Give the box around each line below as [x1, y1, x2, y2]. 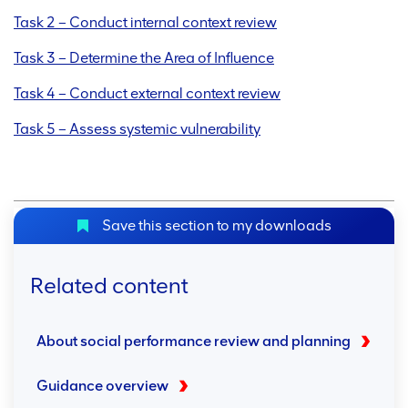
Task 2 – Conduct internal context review [14, 14, 277, 32]
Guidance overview [36, 377, 168, 395]
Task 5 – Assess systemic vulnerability [14, 120, 260, 138]
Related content [30, 272, 189, 300]
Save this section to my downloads [98, 217, 331, 235]
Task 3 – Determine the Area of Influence [14, 49, 274, 67]
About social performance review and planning [36, 332, 351, 351]
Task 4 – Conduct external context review [14, 85, 280, 103]
